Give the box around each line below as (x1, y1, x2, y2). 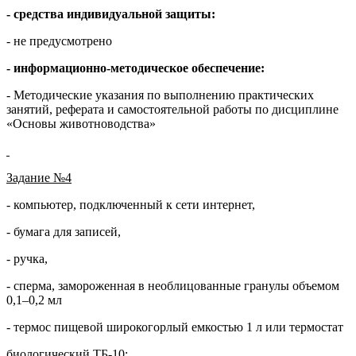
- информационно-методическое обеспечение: (6, 61, 265, 75)
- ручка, (6, 252, 48, 266)
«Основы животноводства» (6, 117, 156, 131)
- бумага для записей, (6, 225, 121, 239)
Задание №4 (6, 171, 72, 185)
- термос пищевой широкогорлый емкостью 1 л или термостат (6, 320, 343, 335)
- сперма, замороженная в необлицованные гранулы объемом (6, 279, 339, 293)
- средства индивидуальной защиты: (6, 7, 215, 21)
